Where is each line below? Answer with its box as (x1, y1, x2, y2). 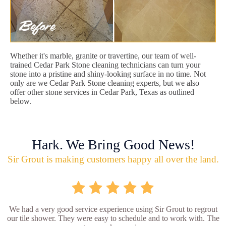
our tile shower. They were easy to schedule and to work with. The (7, 213, 219, 222)
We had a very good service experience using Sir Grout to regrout (9, 204, 217, 213)
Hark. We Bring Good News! (31, 136, 195, 152)
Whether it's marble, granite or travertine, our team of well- (10, 51, 196, 60)
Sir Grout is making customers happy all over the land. (7, 153, 219, 164)
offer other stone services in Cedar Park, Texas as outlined (10, 87, 194, 96)
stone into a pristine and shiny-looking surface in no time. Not (10, 69, 206, 78)
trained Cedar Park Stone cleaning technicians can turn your (10, 60, 200, 69)
